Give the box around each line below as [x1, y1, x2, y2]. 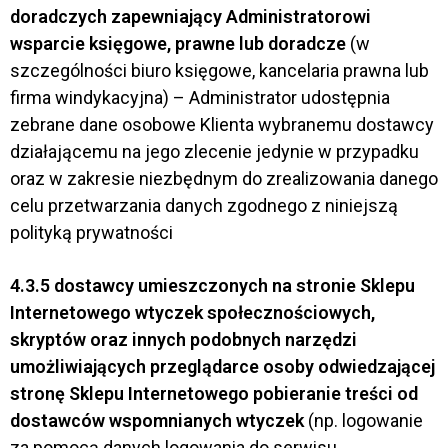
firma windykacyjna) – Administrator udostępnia [10, 87, 390, 109]
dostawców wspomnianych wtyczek [10, 409, 304, 431]
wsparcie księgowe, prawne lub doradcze [10, 33, 350, 55]
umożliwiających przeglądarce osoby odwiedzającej [10, 355, 435, 377]
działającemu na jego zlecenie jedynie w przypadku [10, 141, 419, 163]
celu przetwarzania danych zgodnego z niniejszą [10, 195, 398, 217]
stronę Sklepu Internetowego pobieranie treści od [10, 382, 418, 404]
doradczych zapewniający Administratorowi [10, 6, 371, 28]
